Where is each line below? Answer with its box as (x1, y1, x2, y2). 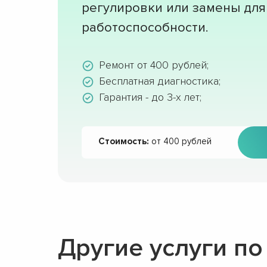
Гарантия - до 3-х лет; (99, 91, 201, 104)
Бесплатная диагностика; (99, 74, 221, 88)
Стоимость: (98, 136, 149, 147)
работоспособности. (82, 20, 208, 36)
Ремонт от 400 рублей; (99, 58, 209, 72)
